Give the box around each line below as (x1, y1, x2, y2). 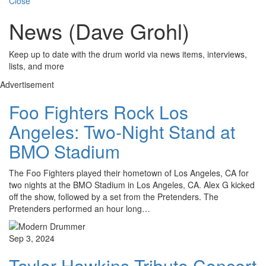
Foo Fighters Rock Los (9, 99, 188, 125)
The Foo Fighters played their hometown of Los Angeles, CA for (9, 167, 249, 179)
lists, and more (9, 60, 64, 72)
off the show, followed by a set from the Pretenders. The (9, 191, 218, 203)
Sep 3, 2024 (9, 232, 55, 245)
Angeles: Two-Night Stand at (9, 119, 235, 145)
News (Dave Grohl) (9, 15, 189, 46)
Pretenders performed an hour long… (9, 202, 150, 215)
